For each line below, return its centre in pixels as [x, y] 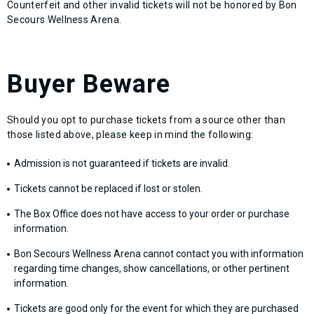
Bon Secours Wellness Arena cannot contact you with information [159, 253]
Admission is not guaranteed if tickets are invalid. [122, 163]
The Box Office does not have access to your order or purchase [152, 213]
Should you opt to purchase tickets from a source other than [146, 120]
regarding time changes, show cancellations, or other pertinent [152, 268]
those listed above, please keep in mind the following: [130, 134]
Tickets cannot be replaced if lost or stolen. [108, 188]
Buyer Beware [89, 84]
